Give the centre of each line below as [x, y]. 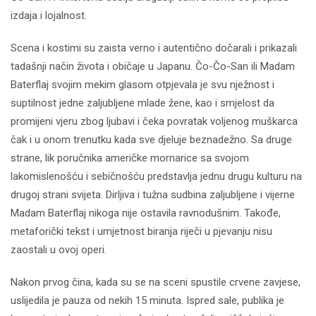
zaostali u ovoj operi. [59, 249]
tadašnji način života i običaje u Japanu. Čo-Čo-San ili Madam [153, 66]
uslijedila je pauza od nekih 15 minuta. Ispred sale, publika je [147, 300]
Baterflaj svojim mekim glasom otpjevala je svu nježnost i [142, 84]
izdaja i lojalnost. [49, 15]
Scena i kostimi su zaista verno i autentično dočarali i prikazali [154, 48]
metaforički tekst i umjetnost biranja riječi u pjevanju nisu [141, 231]
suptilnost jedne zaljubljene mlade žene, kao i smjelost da [142, 103]
